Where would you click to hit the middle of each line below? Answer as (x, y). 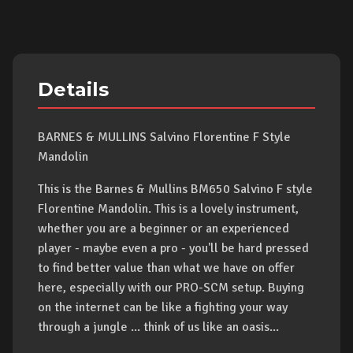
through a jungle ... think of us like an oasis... (158, 327)
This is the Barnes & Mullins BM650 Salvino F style (175, 189)
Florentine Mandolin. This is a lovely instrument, (168, 209)
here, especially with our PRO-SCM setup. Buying (171, 288)
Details (73, 89)
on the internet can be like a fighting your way (163, 307)
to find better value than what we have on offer (166, 268)
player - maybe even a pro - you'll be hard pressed (173, 248)
